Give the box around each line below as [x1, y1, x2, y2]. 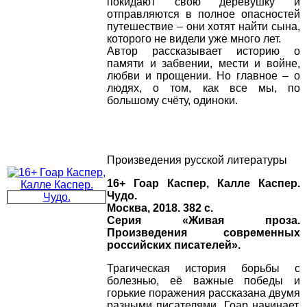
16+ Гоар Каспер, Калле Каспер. [107, 177, 300, 190]
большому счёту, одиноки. [107, 95, 238, 107]
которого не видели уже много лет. [107, 33, 281, 45]
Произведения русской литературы [107, 154, 287, 167]
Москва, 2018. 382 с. [107, 202, 213, 214]
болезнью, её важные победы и [107, 275, 300, 287]
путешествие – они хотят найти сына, [107, 21, 300, 33]
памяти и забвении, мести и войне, [107, 58, 300, 70]
